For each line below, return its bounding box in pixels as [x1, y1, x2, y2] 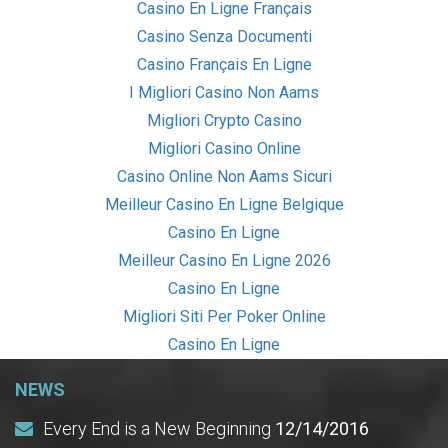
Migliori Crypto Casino [146, 110, 302, 130]
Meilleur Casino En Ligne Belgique [104, 194, 344, 214]
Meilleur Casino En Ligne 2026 [117, 250, 331, 270]
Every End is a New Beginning [43, 417, 271, 439]
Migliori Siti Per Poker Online [122, 306, 326, 326]
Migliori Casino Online [147, 138, 301, 158]
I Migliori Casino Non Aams [129, 82, 319, 102]
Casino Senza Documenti [136, 26, 312, 46]
